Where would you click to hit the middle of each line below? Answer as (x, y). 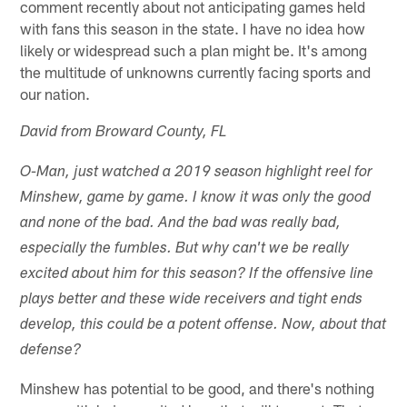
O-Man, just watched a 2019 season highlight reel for (197, 173)
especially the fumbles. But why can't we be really (185, 249)
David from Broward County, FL (124, 133)
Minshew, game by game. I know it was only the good (196, 198)
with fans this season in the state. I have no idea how (193, 28)
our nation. (55, 93)
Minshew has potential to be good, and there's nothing (198, 387)
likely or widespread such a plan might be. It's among (194, 50)
